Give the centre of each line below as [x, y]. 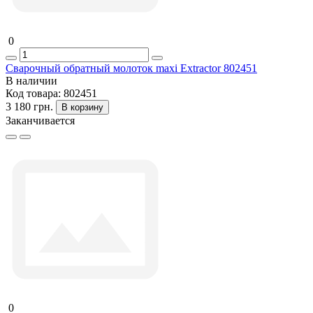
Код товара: [35, 93]
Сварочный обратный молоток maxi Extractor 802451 [131, 68]
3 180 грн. [29, 106]
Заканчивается [40, 120]
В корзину [82, 107]
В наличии [31, 80]
